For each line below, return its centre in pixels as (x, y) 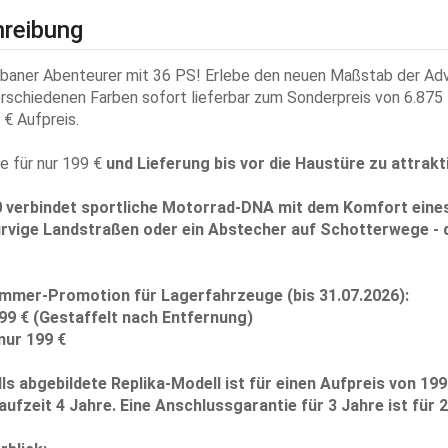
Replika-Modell (165, 383)
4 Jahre (83, 405)
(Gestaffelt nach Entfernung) (140, 317)
